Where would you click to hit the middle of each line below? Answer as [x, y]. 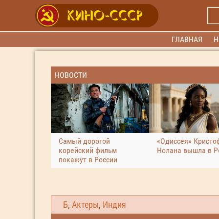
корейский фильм [88, 150]
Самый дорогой [84, 141]
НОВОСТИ [71, 75]
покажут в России [88, 159]
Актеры [85, 205]
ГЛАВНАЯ [187, 39]
